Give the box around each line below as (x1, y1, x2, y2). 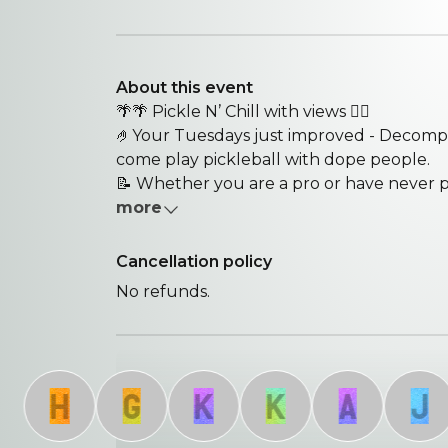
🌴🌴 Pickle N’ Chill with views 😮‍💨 (116, 102, 370, 121)
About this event (116, 78, 253, 97)
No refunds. (116, 282, 210, 301)
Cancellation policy (116, 252, 272, 271)
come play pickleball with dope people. (116, 150, 430, 169)
